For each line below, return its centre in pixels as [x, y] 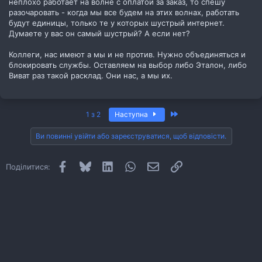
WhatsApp [155, 165]
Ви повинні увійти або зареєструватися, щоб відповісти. [131, 136]
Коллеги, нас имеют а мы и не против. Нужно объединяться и [127, 54]
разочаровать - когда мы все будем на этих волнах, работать [124, 12]
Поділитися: [28, 166]
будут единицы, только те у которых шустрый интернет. [117, 23]
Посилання [203, 165]
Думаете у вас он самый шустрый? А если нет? [99, 33]
